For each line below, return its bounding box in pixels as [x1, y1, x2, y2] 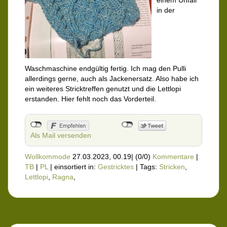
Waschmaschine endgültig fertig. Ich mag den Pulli [25, 64, 186, 73]
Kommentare [153, 153, 194, 161]
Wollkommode [25, 153, 70, 161]
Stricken [159, 163, 185, 171]
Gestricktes [98, 163, 134, 171]
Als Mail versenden [30, 131, 91, 140]
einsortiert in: [54, 163, 96, 171]
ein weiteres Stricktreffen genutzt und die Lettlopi [25, 85, 181, 93]
